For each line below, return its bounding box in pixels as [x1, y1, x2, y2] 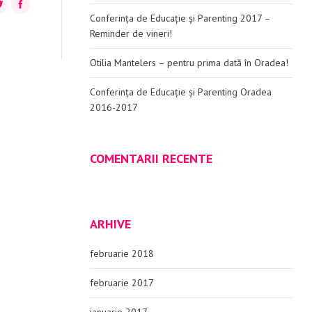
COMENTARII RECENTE [89, 150, 212, 166]
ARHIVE [89, 216, 131, 232]
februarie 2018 [89, 247, 154, 260]
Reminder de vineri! [89, 27, 172, 40]
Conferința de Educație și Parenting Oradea [89, 86, 272, 98]
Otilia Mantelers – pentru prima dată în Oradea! [89, 56, 288, 69]
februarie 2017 [89, 276, 154, 289]
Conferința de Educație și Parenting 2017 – [89, 12, 270, 24]
